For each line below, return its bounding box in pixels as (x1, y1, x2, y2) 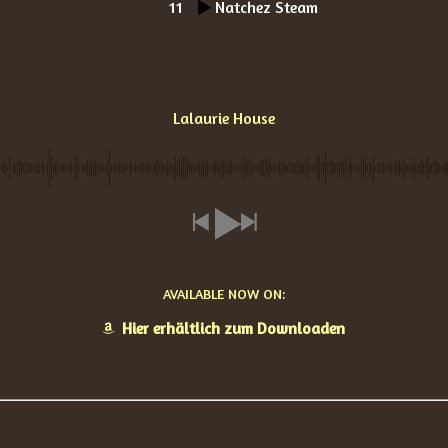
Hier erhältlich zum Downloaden (122, 318, 345, 338)
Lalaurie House (173, 108, 275, 128)
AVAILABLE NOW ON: (163, 285, 285, 302)
